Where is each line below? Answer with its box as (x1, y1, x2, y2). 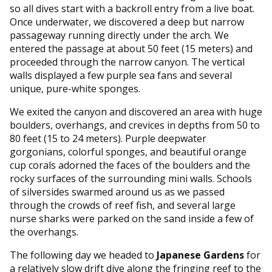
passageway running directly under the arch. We (10, 28, 229, 42)
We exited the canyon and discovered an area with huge (10, 104, 262, 118)
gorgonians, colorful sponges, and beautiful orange (10, 144, 246, 158)
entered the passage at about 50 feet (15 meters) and (10, 41, 253, 55)
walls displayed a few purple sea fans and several (10, 68, 232, 82)
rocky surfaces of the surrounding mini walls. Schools (10, 171, 252, 185)
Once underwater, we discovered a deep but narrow (10, 15, 244, 29)
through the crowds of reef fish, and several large (10, 198, 236, 212)
